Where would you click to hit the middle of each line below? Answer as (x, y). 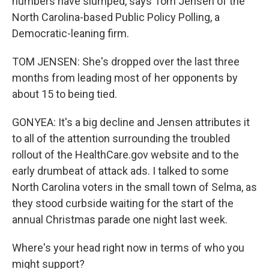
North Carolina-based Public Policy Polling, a (116, 17)
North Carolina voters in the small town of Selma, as (134, 187)
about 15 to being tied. (65, 94)
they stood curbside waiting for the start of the (123, 203)
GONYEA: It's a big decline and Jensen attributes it (131, 122)
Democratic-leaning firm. (71, 33)
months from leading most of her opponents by (125, 78)
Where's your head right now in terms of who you (128, 248)
